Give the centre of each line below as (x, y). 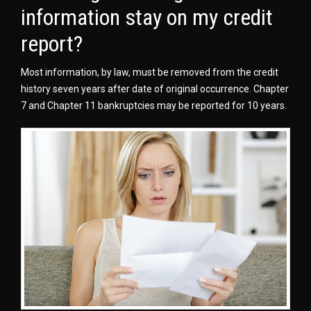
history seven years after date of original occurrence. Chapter (155, 89)
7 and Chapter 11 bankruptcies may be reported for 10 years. (154, 106)
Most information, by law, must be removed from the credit (150, 72)
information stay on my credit (147, 17)
